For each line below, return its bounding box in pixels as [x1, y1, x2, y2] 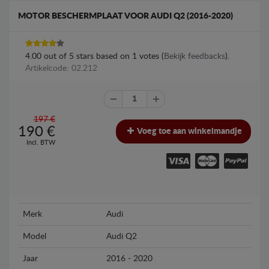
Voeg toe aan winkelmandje [136, 127, 242, 136]
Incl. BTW [26, 139, 55, 146]
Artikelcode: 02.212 [25, 64, 97, 73]
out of [41, 52, 69, 61]
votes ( [137, 52, 164, 61]
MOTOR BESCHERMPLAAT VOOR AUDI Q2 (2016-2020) [18, 11, 233, 20]
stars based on [74, 52, 132, 61]
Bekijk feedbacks [164, 52, 225, 61]
